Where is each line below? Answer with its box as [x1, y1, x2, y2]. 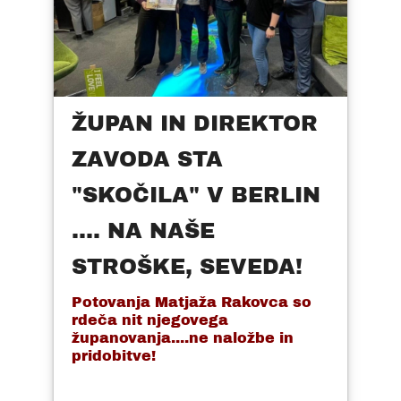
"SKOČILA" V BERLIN [72, 183, 320, 207]
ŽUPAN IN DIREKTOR [72, 111, 318, 135]
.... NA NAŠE [72, 218, 215, 243]
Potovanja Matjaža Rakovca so [72, 294, 311, 310]
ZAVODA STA [72, 147, 223, 171]
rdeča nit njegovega [72, 311, 228, 328]
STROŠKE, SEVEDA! [72, 254, 303, 278]
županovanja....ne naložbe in [72, 329, 294, 346]
